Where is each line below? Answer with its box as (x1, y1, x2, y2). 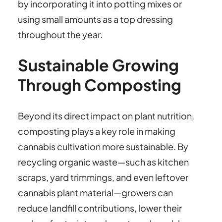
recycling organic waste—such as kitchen (18, 156, 189, 167)
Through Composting (18, 75, 181, 95)
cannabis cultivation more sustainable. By (18, 140, 188, 152)
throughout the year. (18, 28, 103, 40)
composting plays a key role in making (18, 125, 175, 137)
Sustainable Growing (18, 55, 179, 75)
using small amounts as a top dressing (18, 13, 173, 25)
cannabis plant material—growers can (18, 186, 173, 198)
